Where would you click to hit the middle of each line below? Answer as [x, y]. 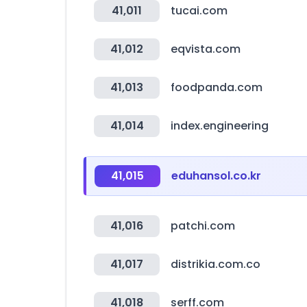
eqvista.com [206, 49]
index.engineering [220, 126]
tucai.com [199, 11]
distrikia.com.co [216, 264]
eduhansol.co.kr [216, 176]
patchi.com [203, 226]
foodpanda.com [217, 87]
